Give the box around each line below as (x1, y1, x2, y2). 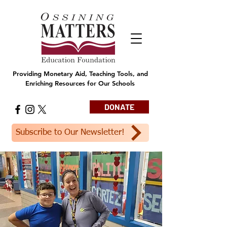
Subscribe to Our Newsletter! (16, 128, 125, 137)
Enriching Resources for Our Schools (25, 79, 135, 87)
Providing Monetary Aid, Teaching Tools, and (12, 69, 148, 78)
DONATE (104, 102, 134, 111)
